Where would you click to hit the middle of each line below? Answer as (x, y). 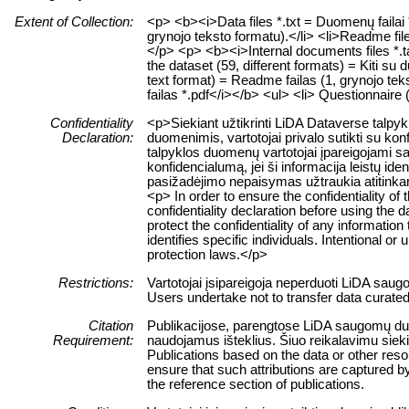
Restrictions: (96, 283)
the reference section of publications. (256, 384)
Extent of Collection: (74, 21)
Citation (111, 325)
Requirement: (93, 340)
